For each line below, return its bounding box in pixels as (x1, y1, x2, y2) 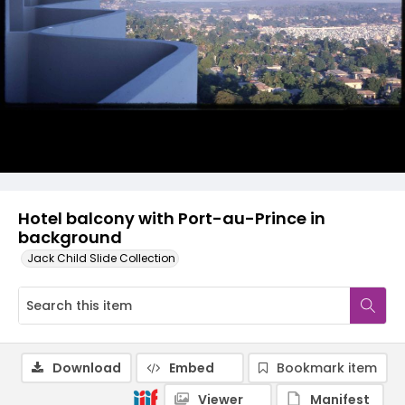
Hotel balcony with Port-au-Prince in (18, 207, 325, 230)
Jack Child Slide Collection (27, 250, 175, 266)
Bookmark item (277, 359, 377, 377)
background (18, 226, 122, 249)
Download (52, 359, 121, 377)
